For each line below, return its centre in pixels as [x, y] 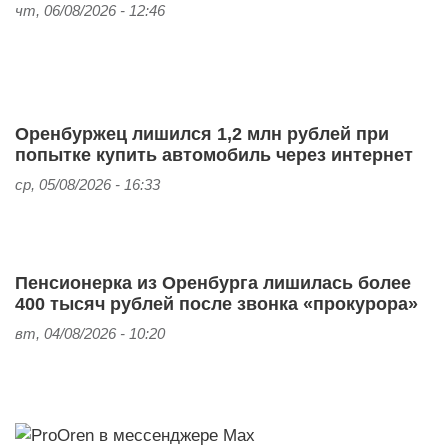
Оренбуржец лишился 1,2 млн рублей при [202, 134]
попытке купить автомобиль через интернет [214, 155]
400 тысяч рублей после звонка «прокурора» [216, 304]
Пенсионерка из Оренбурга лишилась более [213, 283]
